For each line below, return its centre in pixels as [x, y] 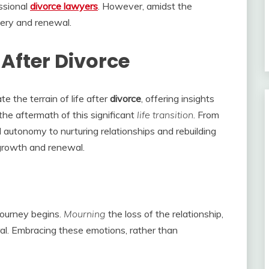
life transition [165, 114]
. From [206, 114]
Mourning [85, 213]
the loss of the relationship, [165, 213]
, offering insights [178, 98]
